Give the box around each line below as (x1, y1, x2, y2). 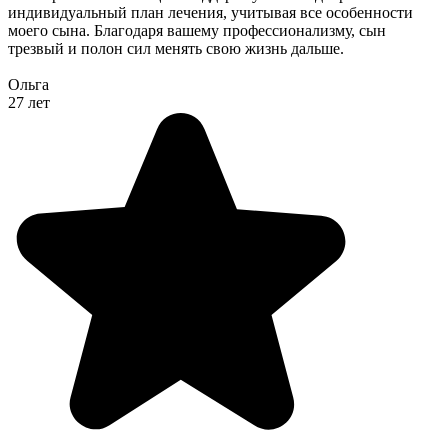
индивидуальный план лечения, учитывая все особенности (8, 4, 413, 22)
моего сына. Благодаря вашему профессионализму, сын (8, 22, 386, 40)
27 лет (8, 94, 50, 112)
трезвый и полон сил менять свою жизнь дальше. (8, 40, 344, 58)
